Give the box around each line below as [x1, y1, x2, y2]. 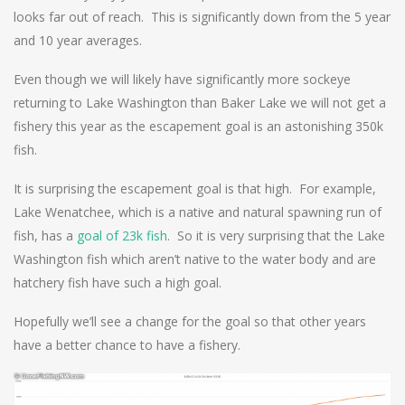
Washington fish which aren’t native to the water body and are [14, 250, 376, 268]
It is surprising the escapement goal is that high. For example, [14, 179, 376, 197]
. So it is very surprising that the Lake [167, 226, 385, 244]
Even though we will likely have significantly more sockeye [14, 70, 351, 88]
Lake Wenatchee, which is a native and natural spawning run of [14, 202, 381, 221]
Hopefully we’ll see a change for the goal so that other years [14, 312, 366, 330]
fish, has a [14, 226, 77, 244]
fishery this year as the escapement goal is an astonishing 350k [14, 117, 383, 135]
